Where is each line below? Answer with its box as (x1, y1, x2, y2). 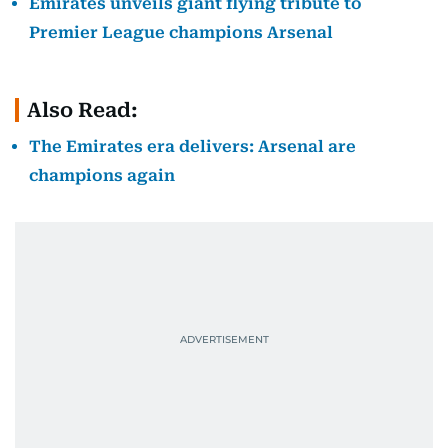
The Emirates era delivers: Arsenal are (29, 137, 356, 156)
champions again (29, 166, 175, 185)
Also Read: (27, 98, 138, 122)
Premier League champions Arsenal (29, 23, 333, 42)
